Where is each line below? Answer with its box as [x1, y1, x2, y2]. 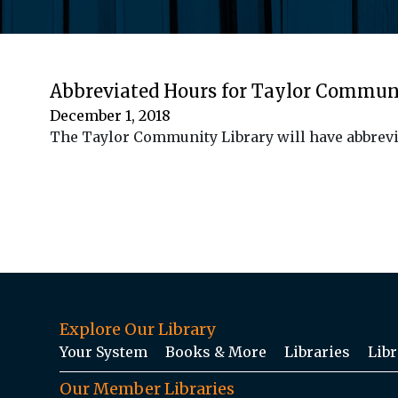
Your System [60, 342, 147, 361]
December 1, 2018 [50, 106, 171, 124]
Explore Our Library [60, 318, 215, 339]
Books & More [165, 342, 267, 361]
